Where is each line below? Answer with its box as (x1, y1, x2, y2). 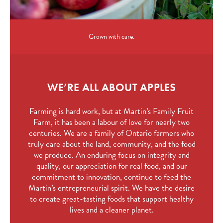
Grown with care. (89, 31, 134, 42)
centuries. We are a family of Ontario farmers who (29, 127, 194, 139)
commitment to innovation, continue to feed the (32, 171, 191, 183)
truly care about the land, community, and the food (27, 138, 196, 150)
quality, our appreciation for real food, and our (36, 160, 187, 172)
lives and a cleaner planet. (69, 204, 154, 216)
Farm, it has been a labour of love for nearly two (33, 116, 190, 128)
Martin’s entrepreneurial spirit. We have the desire (28, 182, 195, 194)
